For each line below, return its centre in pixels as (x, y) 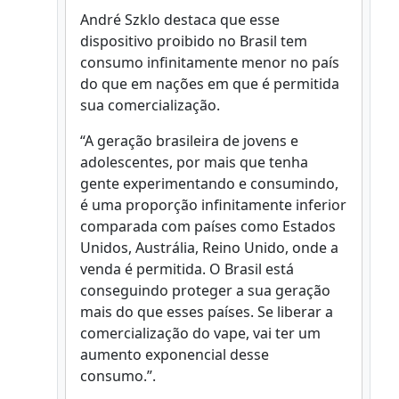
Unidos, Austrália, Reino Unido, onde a (209, 248)
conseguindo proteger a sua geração (205, 291)
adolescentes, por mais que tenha (194, 163)
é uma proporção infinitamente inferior (213, 205)
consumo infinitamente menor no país (210, 63)
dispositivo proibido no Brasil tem (194, 41)
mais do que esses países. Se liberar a (207, 312)
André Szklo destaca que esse (180, 20)
